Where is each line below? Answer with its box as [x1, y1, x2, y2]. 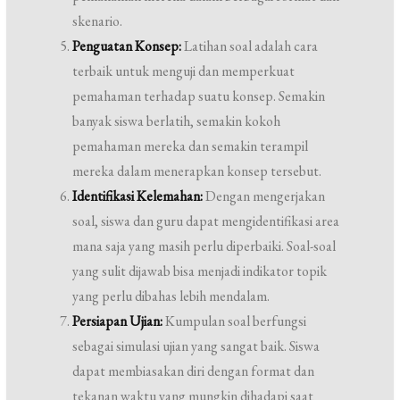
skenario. [72, 12, 123, 30]
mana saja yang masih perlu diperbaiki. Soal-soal [72, 237, 337, 255]
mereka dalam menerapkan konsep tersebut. [72, 162, 322, 180]
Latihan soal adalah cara [181, 37, 319, 55]
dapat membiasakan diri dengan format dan [72, 362, 315, 380]
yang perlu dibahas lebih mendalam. [72, 287, 271, 305]
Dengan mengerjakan [203, 187, 326, 205]
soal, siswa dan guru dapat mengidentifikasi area [72, 212, 340, 230]
